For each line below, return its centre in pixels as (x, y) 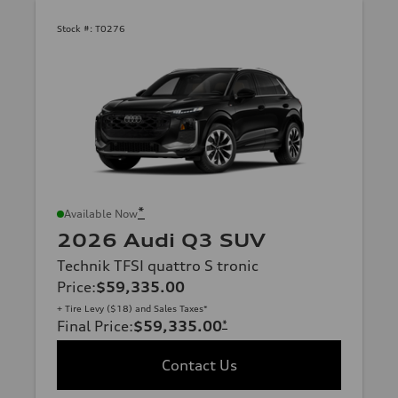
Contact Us (199, 366)
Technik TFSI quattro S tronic (158, 266)
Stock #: (75, 29)
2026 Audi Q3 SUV (161, 241)
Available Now (101, 214)
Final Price (93, 326)
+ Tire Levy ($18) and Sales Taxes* (132, 309)
